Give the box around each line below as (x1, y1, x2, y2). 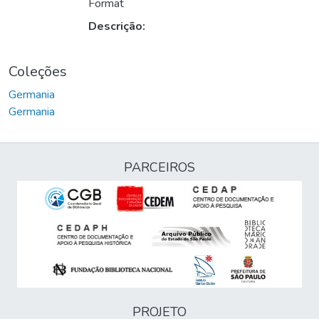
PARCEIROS (124, 159, 195, 177)
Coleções (9, 62, 67, 82)
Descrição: (88, 19, 145, 35)
